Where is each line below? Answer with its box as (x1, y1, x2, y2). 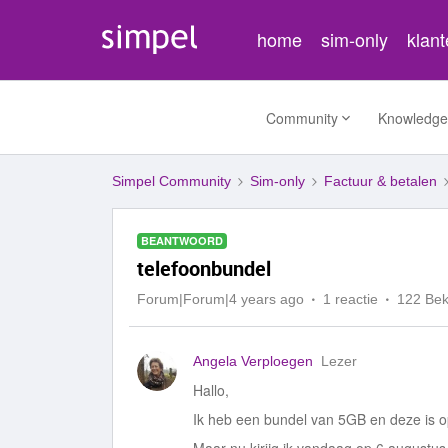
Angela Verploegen (193, 353, 313, 369)
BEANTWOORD (141, 233, 223, 248)
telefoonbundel (137, 255, 271, 282)
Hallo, (193, 380, 229, 400)
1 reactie (323, 291, 378, 307)
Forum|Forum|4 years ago (137, 291, 304, 307)
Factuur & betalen (324, 173, 437, 189)
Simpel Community (112, 173, 231, 189)
